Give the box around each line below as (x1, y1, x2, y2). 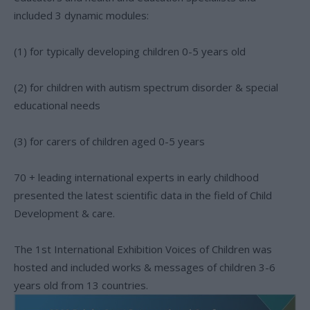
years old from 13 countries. (14, 277, 148, 292)
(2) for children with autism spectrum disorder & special (14, 80, 278, 94)
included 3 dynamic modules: (14, 8, 149, 22)
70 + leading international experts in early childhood (14, 170, 259, 184)
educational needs (14, 98, 100, 112)
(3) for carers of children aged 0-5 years (14, 134, 205, 148)
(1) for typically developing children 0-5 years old (14, 44, 246, 58)
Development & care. (14, 206, 115, 220)
